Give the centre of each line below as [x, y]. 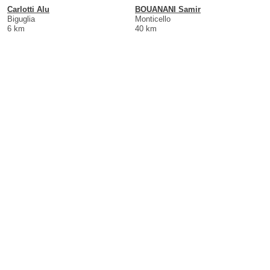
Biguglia [21, 19]
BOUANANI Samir [168, 9]
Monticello [153, 19]
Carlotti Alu [28, 9]
